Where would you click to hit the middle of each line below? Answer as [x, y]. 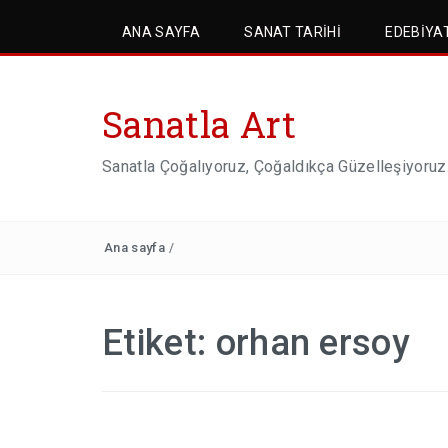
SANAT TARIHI [293, 32]
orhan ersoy [313, 343]
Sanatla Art [199, 124]
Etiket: [159, 343]
